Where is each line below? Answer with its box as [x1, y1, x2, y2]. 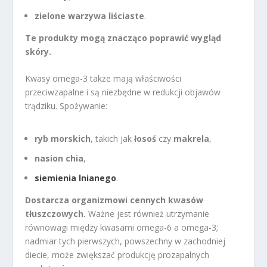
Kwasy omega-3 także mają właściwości [25, 73, 182, 85]
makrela [173, 133, 210, 145]
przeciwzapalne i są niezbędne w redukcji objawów [25, 86, 221, 98]
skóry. [25, 45, 52, 57]
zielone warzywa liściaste [35, 10, 145, 21]
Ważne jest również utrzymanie [86, 207, 210, 219]
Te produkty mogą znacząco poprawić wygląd [25, 32, 222, 44]
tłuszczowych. [25, 207, 86, 219]
